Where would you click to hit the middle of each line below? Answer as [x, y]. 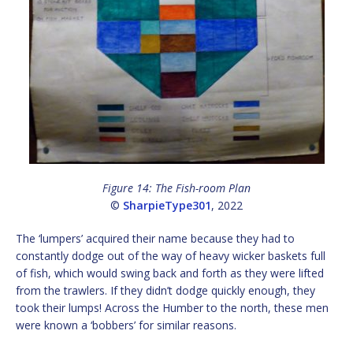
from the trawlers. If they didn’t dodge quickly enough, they [165, 291]
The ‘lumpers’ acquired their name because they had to [155, 239]
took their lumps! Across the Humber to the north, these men [172, 308]
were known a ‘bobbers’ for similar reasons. [126, 325]
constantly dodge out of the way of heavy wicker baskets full [171, 256]
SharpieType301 [167, 206]
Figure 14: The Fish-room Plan [176, 188]
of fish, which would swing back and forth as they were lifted [170, 273]
